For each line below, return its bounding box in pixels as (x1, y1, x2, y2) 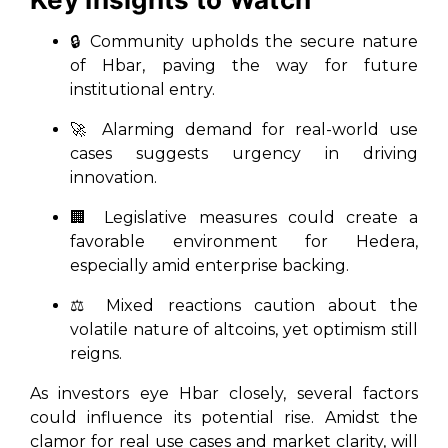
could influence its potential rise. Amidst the (30, 408, 418, 427)
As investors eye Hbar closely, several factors (30, 384, 418, 403)
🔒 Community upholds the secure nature (70, 32, 418, 51)
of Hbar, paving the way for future (70, 56, 418, 75)
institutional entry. (70, 80, 215, 99)
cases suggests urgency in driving (70, 144, 418, 163)
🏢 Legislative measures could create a (70, 208, 418, 227)
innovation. (70, 168, 157, 187)
